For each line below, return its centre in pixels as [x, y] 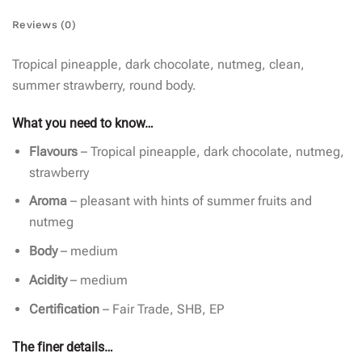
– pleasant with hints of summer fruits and [190, 201]
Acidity [48, 280]
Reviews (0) [44, 24]
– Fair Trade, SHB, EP [162, 309]
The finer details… [63, 347]
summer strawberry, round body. [104, 86]
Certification [65, 309]
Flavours [54, 151]
